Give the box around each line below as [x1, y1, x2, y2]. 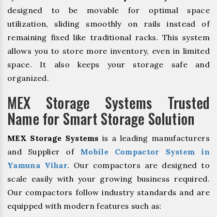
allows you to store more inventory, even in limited [7, 46, 210, 56]
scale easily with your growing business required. [7, 174, 210, 184]
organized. [7, 73, 49, 83]
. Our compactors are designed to [67, 160, 210, 170]
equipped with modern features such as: [7, 201, 162, 211]
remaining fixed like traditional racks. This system [7, 32, 210, 43]
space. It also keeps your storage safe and [7, 60, 210, 70]
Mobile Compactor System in [80, 147, 210, 157]
